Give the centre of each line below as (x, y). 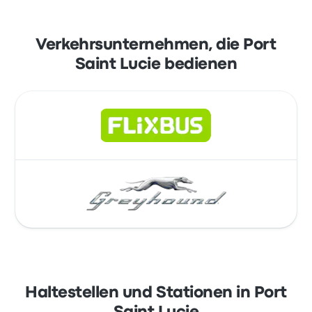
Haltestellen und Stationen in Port (156, 293)
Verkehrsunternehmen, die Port (156, 45)
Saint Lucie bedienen (156, 65)
